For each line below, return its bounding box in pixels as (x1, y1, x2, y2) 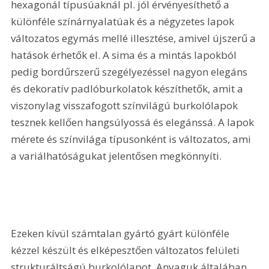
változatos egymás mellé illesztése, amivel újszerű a (11, 31, 259, 46)
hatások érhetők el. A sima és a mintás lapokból (11, 48, 240, 62)
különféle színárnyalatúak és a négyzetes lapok (11, 14, 237, 29)
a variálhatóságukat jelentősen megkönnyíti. (11, 149, 222, 163)
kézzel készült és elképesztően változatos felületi (11, 243, 243, 257)
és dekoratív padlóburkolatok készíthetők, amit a (11, 82, 246, 96)
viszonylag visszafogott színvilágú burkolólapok (11, 98, 241, 113)
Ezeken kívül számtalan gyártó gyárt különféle (11, 226, 232, 240)
